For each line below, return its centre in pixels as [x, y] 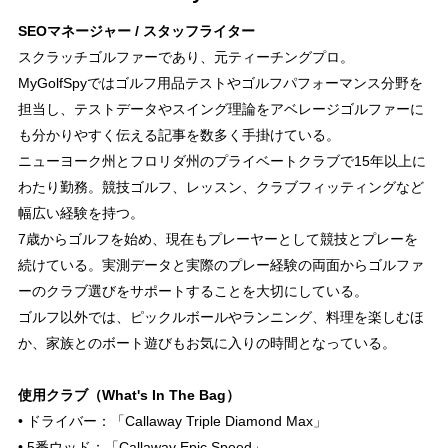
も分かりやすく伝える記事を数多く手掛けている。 [178, 134]
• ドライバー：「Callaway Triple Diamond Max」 [172, 420]
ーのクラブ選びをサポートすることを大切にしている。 [192, 290]
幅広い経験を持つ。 [80, 212]
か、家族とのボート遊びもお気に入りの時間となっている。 [206, 342]
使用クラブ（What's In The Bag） [128, 394]
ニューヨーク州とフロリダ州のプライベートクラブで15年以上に [221, 160]
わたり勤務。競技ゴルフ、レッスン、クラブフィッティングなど [220, 186]
